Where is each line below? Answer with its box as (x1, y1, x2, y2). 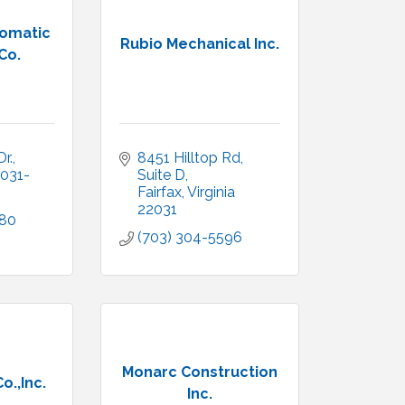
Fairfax (137, 184, 182, 201)
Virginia (187, 184, 235, 201)
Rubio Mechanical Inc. (120, 34, 279, 52)
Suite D (137, 166, 185, 184)
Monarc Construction (122, 363, 278, 381)
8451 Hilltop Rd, (137, 149, 243, 166)
